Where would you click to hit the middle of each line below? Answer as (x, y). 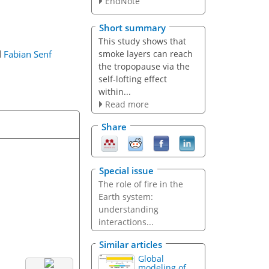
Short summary (132, 27)
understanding (128, 209)
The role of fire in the (141, 184)
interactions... (126, 222)
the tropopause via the (144, 66)
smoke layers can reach (145, 53)
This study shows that (142, 41)
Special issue (126, 170)
